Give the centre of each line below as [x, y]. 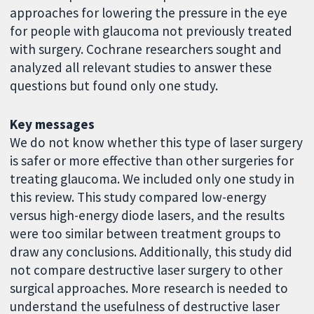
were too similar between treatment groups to [146, 234]
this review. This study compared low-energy [138, 197]
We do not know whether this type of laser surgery [157, 143]
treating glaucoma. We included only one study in [152, 179]
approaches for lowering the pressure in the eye [149, 13]
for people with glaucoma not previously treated [151, 31]
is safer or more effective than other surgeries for [152, 161]
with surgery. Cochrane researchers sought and [146, 49]
